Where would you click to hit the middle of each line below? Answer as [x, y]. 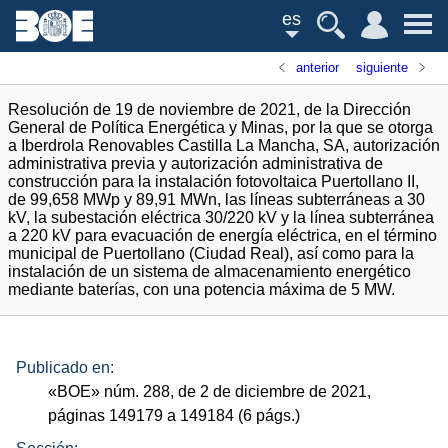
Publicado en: [65, 368]
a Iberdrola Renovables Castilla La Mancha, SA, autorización [224, 145]
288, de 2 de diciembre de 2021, [255, 392]
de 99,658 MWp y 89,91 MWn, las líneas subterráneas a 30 [216, 199]
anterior [318, 67]
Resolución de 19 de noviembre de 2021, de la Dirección [209, 109]
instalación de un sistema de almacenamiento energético [209, 271]
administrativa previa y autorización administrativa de [195, 163]
